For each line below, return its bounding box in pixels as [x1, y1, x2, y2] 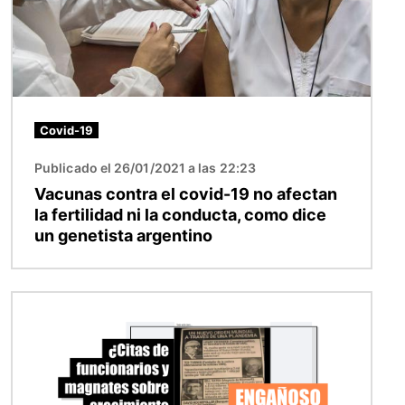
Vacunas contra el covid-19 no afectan [34, 184, 337, 204]
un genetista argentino [34, 226, 212, 246]
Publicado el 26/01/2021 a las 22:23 [34, 160, 256, 176]
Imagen [12, 294, 64, 313]
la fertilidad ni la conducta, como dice [34, 205, 326, 225]
